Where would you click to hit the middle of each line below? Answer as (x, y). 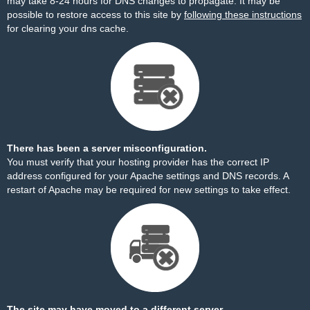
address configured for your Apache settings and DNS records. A (148, 176)
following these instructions (243, 15)
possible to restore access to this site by (95, 15)
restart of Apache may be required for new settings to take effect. (149, 190)
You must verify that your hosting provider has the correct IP (138, 162)
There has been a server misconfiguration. (107, 148)
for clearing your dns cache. (68, 28)
